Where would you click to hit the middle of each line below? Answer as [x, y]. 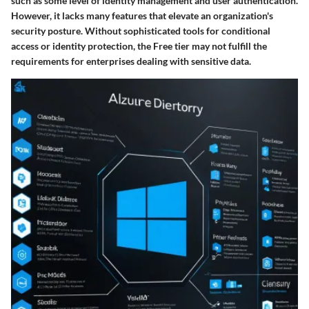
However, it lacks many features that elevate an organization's [142, 16]
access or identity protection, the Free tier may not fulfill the [139, 46]
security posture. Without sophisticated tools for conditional [141, 31]
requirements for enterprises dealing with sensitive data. [131, 61]
